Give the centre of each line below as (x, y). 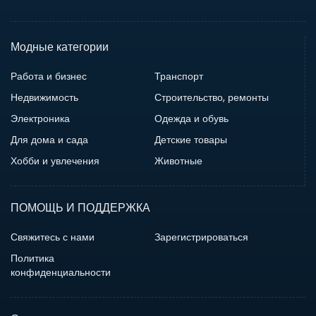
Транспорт (178, 77)
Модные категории (60, 47)
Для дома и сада (49, 140)
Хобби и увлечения (55, 161)
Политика (32, 259)
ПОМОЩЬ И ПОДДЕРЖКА (80, 208)
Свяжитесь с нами (53, 237)
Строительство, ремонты (211, 98)
